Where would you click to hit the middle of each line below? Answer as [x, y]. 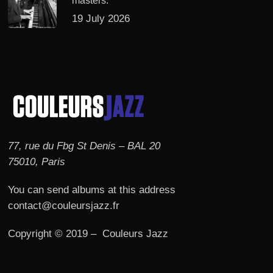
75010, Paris [37, 162]
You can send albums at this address [92, 190]
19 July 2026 [101, 19]
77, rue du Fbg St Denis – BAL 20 [84, 146]
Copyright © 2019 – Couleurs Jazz [88, 234]
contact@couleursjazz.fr [64, 206]
